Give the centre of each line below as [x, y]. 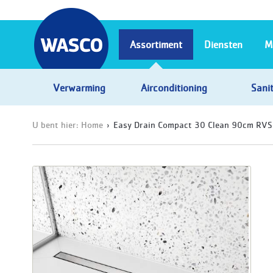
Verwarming [80, 87]
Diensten [223, 44]
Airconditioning [174, 87]
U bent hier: [57, 124]
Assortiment [156, 44]
